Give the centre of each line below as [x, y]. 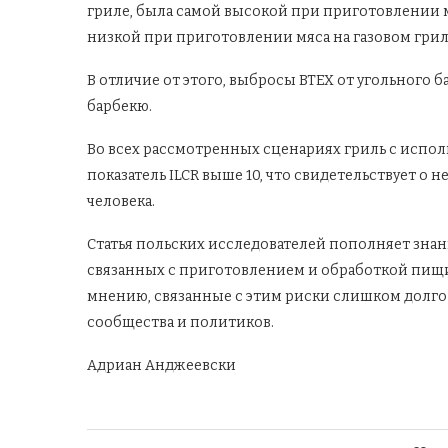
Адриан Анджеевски [161, 365]
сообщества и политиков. [180, 322]
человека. [121, 201]
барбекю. [119, 106]
